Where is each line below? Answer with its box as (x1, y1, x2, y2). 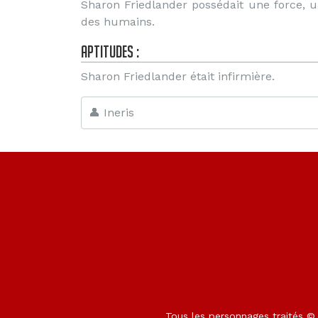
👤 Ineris (89, 106, 134, 119)
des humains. (81, 15, 155, 28)
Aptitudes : (81, 42, 139, 61)
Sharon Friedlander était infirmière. (81, 70, 275, 83)
